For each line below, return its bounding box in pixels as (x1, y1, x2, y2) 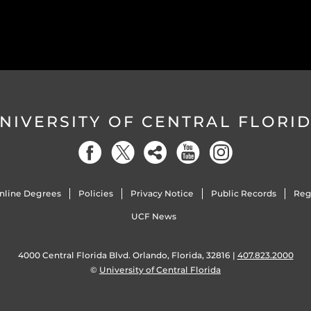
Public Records (211, 187, 277, 199)
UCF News (131, 210, 177, 221)
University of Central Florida (99, 264, 221, 275)
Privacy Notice (130, 187, 194, 199)
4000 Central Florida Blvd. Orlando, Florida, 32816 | (17, 249, 237, 260)
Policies (78, 187, 113, 199)
